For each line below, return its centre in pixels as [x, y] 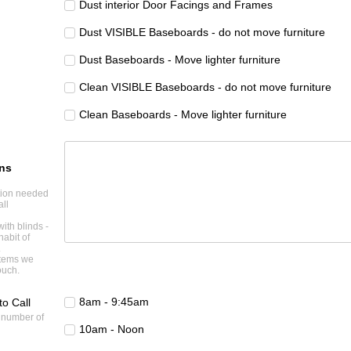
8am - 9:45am [114, 302]
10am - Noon [112, 329]
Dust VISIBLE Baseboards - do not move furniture [202, 33]
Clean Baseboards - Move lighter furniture [183, 115]
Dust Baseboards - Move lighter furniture [180, 60]
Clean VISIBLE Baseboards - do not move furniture [205, 87]
